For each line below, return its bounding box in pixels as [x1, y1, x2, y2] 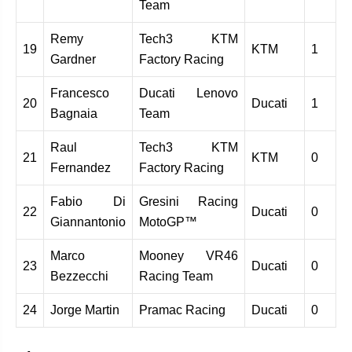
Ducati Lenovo [139, 86, 238, 100]
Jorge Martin [50, 302, 119, 317]
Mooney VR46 [139, 248, 238, 262]
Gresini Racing [139, 194, 238, 208]
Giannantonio [50, 214, 126, 229]
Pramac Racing [139, 302, 225, 317]
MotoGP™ [139, 214, 197, 229]
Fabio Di [50, 194, 126, 208]
